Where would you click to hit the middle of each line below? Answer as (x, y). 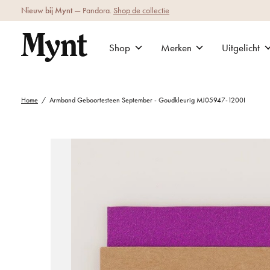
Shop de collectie (141, 10)
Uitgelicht (241, 48)
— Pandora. (93, 10)
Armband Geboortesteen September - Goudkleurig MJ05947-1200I (147, 100)
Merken (176, 48)
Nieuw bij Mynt (47, 10)
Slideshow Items (92, 148)
